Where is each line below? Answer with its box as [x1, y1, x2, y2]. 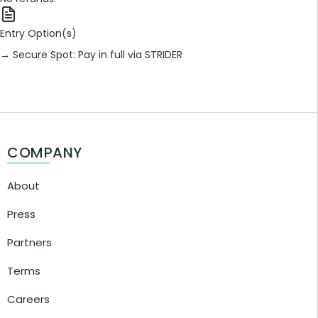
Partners [7, 235, 52, 251]
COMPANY [7, 143, 82, 163]
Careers [7, 292, 50, 307]
